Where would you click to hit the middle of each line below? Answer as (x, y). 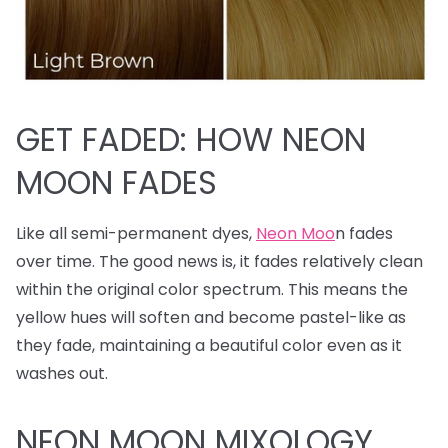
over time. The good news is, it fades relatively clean (219, 261)
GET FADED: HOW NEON (191, 139)
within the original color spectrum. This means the (212, 289)
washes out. (62, 373)
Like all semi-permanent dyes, (136, 233)
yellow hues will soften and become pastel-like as (211, 317)
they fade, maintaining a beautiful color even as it (209, 345)
